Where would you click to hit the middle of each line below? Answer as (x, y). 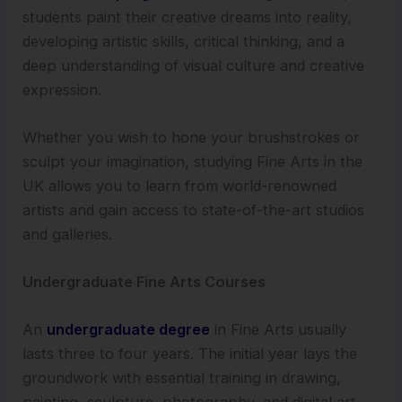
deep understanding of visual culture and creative (194, 65)
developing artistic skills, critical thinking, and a (184, 41)
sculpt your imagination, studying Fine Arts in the (193, 161)
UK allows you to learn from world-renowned (180, 185)
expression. (62, 89)
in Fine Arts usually (279, 330)
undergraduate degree (129, 330)
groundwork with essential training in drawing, (182, 378)
